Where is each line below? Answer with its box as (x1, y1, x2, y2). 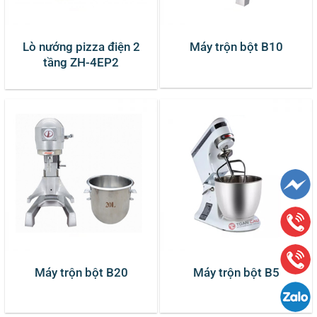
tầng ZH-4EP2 (43, 55, 119, 70)
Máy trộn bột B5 (192, 265, 279, 279)
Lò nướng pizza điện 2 (22, 40, 140, 54)
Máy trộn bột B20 (34, 265, 128, 279)
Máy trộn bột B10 (189, 40, 283, 54)
